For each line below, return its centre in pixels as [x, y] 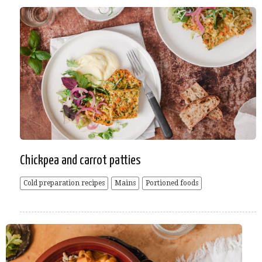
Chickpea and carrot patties [80, 161]
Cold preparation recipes [64, 183]
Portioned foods [172, 183]
